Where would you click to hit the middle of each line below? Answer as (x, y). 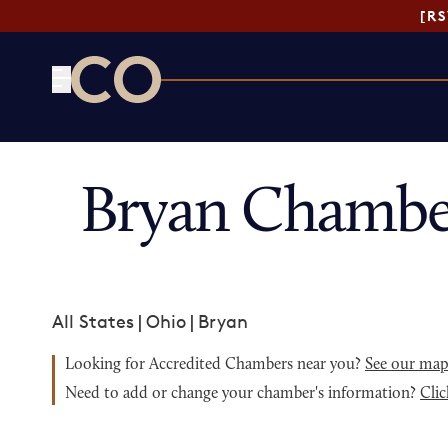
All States (93, 321)
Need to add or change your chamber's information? (242, 394)
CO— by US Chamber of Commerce (218, 115)
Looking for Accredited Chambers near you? (215, 365)
